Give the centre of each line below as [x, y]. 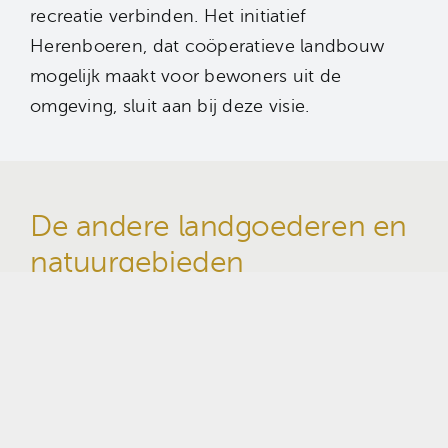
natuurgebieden [137, 263]
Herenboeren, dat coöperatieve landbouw [207, 46]
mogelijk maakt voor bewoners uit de [186, 76]
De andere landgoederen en [218, 227]
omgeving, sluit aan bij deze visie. [170, 106]
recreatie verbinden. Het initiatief [168, 16]
